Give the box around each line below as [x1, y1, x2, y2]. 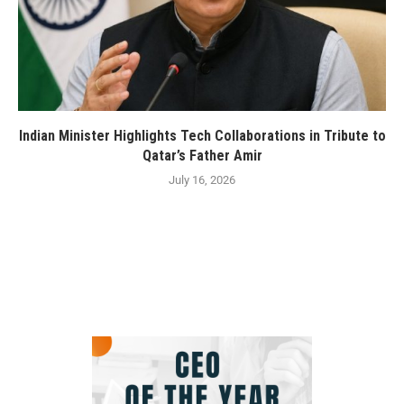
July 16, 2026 [169, 172, 235, 187]
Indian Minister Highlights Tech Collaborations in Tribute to [18, 126, 386, 144]
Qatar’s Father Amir [142, 146, 262, 164]
